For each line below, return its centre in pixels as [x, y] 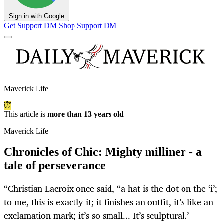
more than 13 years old [86, 114]
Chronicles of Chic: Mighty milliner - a [103, 152]
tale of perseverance [55, 166]
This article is [26, 114]
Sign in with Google [37, 16]
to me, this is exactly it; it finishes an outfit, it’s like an [109, 202]
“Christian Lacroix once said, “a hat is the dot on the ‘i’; [110, 189]
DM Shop [59, 26]
